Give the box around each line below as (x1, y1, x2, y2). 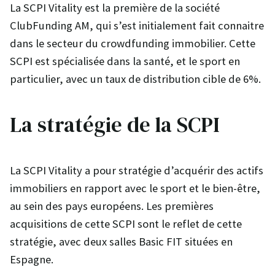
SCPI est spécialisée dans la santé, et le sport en (10, 53, 240, 68)
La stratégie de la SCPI (10, 109, 220, 139)
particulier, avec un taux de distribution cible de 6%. (10, 71, 261, 86)
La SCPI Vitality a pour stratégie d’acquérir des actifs (10, 163, 263, 177)
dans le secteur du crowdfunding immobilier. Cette (10, 36, 255, 50)
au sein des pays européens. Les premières (10, 198, 214, 213)
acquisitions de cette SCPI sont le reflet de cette (10, 216, 242, 231)
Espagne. (10, 252, 53, 266)
